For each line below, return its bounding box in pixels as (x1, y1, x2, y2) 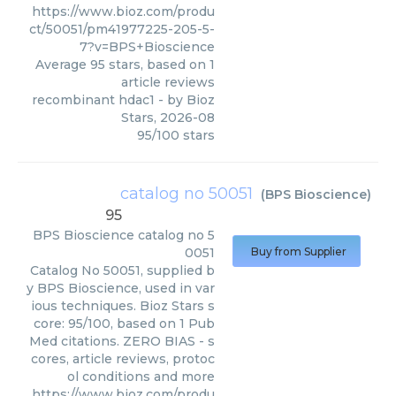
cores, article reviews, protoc (31, 351, 215, 367)
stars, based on (105, 57, 209, 72)
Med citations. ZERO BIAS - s (29, 333, 215, 349)
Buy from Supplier (251, 245, 346, 258)
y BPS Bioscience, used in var (27, 280, 215, 296)
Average (35, 57, 90, 72)
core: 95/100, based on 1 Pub (34, 316, 215, 331)
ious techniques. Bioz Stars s (31, 298, 215, 314)
